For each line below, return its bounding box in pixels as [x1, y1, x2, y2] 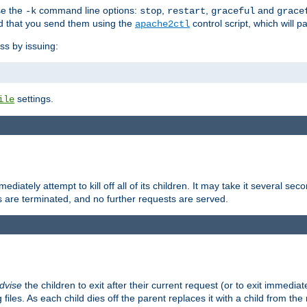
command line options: [36, 4, 140, 16]
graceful [211, 5, 255, 16]
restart [167, 5, 206, 16]
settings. [14, 93, 53, 104]
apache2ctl [135, 18, 190, 29]
